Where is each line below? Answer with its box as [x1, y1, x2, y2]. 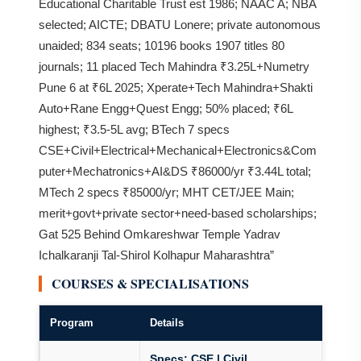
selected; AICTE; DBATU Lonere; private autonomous [39, 18, 321, 31]
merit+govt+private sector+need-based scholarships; [39, 206, 317, 220]
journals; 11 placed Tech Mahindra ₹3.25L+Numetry [39, 60, 309, 73]
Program [50, 317, 93, 329]
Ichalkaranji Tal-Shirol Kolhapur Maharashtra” [39, 248, 274, 262]
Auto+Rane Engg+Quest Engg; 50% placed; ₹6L [39, 102, 293, 115]
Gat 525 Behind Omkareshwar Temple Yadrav [39, 227, 280, 241]
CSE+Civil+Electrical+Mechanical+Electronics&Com [39, 143, 317, 157]
